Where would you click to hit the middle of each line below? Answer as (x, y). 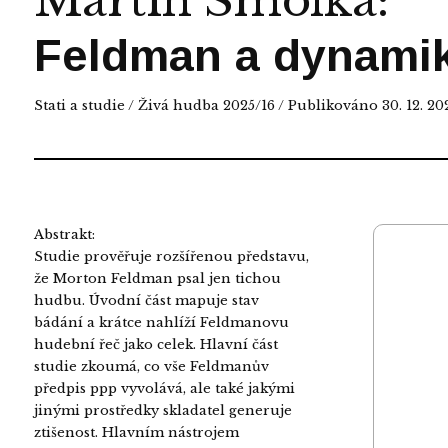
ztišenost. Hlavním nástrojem (136, 432)
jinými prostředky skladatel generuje (162, 410)
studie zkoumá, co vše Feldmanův (151, 366)
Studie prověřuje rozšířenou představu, (171, 256)
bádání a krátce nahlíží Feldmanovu (161, 322)
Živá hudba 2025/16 (206, 105)
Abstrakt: (64, 234)
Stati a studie (79, 105)
